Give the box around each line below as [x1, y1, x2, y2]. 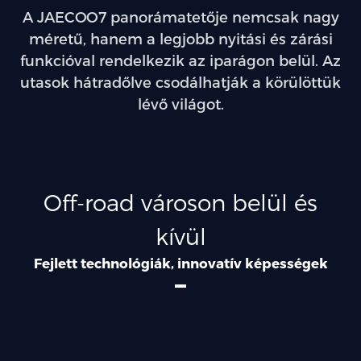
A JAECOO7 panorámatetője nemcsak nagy [22, 7, 339, 26]
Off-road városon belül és [44, 189, 317, 215]
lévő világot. [137, 94, 224, 113]
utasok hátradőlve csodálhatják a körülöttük [20, 73, 341, 91]
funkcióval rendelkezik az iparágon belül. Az [20, 51, 341, 69]
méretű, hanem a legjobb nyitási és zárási [28, 29, 333, 48]
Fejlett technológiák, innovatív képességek [33, 255, 328, 271]
